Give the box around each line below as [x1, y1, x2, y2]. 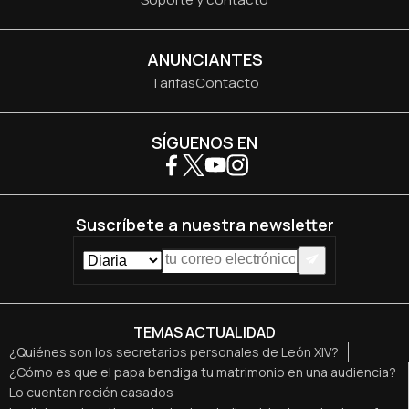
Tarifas [150, 73, 195, 93]
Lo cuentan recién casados [9, 383, 173, 401]
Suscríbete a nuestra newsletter [75, 214, 334, 236]
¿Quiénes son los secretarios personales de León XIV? [9, 342, 339, 361]
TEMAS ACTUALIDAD [133, 321, 276, 342]
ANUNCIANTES [146, 48, 263, 71]
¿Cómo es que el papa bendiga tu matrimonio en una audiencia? [9, 362, 396, 381]
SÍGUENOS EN [152, 131, 257, 154]
